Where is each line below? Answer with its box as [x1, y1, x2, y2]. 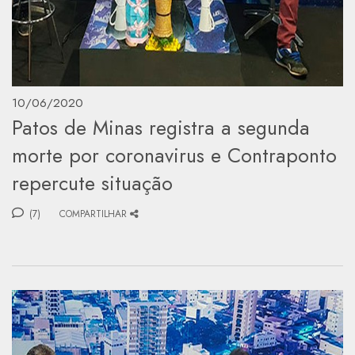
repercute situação [12, 168, 173, 197]
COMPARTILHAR [59, 206, 127, 221]
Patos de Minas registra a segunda [12, 113, 310, 142]
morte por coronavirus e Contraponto [12, 140, 337, 170]
